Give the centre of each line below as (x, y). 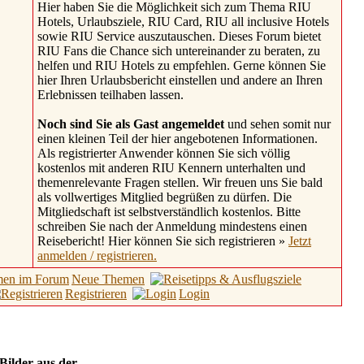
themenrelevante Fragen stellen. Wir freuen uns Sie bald (180, 182)
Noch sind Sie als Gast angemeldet (131, 123)
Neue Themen (108, 279)
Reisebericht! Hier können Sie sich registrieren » (163, 240)
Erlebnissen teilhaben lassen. (110, 94)
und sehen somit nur (277, 123)
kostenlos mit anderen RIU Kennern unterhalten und (171, 167)
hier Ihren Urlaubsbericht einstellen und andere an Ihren (180, 80)
